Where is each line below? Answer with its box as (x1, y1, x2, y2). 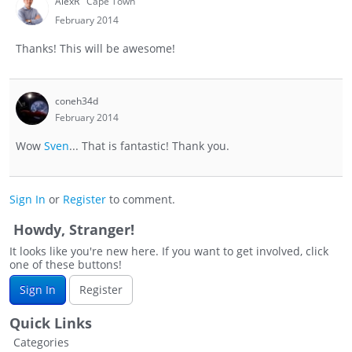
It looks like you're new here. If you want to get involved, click (9, 244, 328, 259)
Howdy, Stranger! (13, 220, 134, 240)
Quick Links (9, 313, 92, 333)
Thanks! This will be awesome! (16, 41, 175, 57)
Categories (13, 335, 69, 350)
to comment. (106, 192, 175, 207)
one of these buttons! (9, 257, 122, 273)
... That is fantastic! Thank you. (69, 138, 229, 154)
